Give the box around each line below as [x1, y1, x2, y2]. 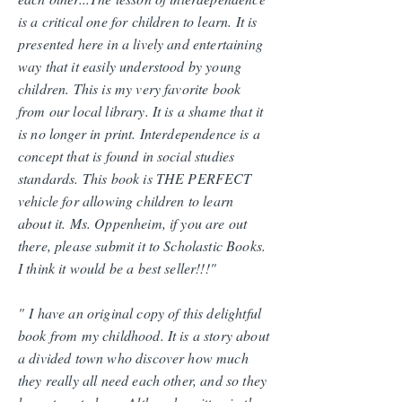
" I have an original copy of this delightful [18, 303, 262, 322]
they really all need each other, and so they [18, 371, 267, 389]
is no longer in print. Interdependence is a [18, 124, 260, 143]
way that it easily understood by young [18, 57, 242, 75]
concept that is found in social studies [18, 146, 235, 165]
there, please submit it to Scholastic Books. [18, 236, 267, 255]
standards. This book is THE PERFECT [18, 169, 252, 188]
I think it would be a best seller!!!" [18, 258, 216, 277]
